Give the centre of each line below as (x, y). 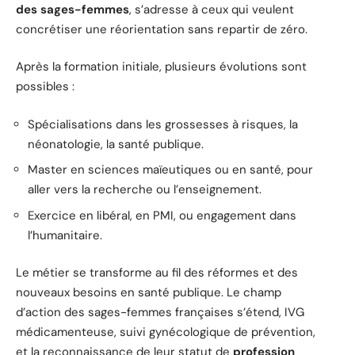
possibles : (45, 87)
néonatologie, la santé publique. (116, 144)
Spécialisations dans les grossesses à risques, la (163, 124)
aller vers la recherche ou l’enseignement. (145, 190)
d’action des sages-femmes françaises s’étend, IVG (160, 313)
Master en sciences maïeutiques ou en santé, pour (170, 170)
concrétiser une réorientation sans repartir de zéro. (162, 29)
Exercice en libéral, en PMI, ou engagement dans (162, 215)
